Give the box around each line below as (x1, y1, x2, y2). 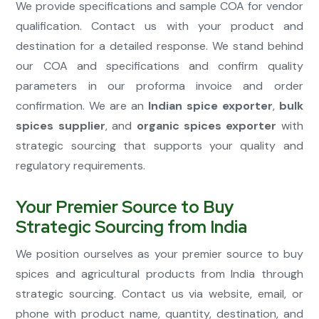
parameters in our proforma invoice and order (16, 78, 303, 94)
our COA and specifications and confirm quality (16, 58, 303, 74)
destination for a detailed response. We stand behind (16, 38, 303, 54)
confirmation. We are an (16, 98, 148, 114)
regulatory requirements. (16, 158, 146, 174)
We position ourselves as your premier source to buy (16, 246, 303, 262)
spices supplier (16, 118, 105, 134)
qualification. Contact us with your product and (16, 19, 303, 34)
